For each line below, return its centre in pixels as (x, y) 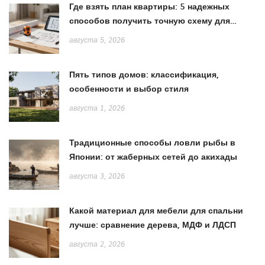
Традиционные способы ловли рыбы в (152, 143)
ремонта (87, 35)
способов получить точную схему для (150, 21)
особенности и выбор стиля (129, 89)
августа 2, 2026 (97, 245)
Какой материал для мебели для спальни (156, 211)
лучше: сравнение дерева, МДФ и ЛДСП (153, 225)
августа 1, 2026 (97, 109)
